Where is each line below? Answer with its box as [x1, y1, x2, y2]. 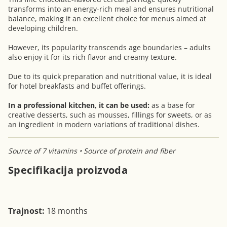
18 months [45, 205, 88, 216]
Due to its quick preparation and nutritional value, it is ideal [8, 71, 212, 81]
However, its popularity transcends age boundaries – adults [8, 43, 211, 52]
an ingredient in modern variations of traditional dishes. [8, 120, 200, 129]
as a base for [149, 100, 195, 110]
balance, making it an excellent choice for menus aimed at [8, 14, 206, 23]
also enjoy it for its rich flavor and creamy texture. [8, 52, 177, 62]
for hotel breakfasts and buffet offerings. [8, 81, 146, 91]
